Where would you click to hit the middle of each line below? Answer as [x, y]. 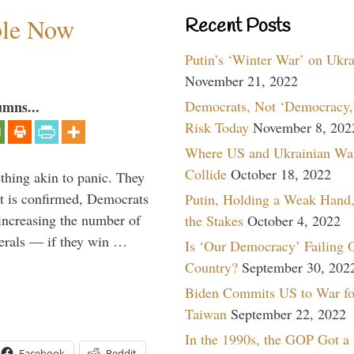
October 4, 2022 [294, 220]
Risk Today [217, 127]
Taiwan [206, 313]
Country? [211, 267]
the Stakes [214, 220]
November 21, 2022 [241, 80]
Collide [206, 173]
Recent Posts [237, 26]
